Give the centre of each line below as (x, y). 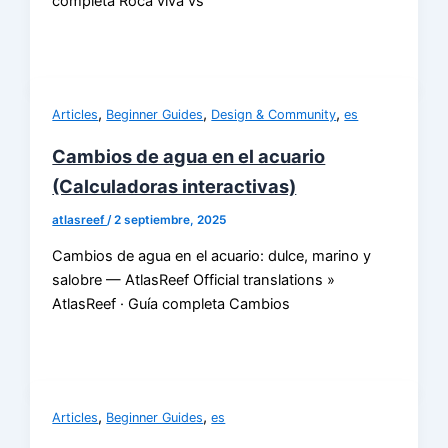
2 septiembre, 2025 (170, 220)
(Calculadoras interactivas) (174, 186)
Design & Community (274, 115)
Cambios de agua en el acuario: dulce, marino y (212, 255)
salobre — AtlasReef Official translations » (194, 279)
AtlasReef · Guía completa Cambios (171, 303)
